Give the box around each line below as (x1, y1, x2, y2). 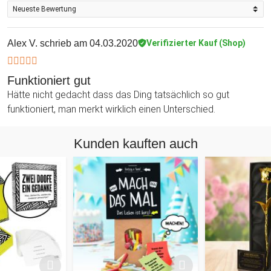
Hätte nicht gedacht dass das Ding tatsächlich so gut (7, 88, 229, 100)
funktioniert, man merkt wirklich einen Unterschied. (7, 103, 215, 115)
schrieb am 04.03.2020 (38, 38, 138, 48)
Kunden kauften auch (73, 135, 198, 151)
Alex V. (7, 38, 38, 48)
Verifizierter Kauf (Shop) (146, 38, 246, 48)
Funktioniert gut (7, 73, 91, 87)
